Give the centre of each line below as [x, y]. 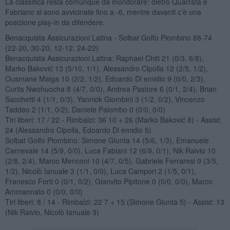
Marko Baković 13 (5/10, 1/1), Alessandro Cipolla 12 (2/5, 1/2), [106, 68]
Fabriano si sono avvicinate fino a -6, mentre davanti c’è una [103, 12]
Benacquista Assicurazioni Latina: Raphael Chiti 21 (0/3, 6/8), [104, 58]
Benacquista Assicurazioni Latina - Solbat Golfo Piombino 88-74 [108, 37]
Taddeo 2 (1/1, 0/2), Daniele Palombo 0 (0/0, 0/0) [85, 109]
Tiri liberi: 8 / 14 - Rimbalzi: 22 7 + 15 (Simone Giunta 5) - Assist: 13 [114, 202]
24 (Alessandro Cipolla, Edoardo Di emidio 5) [78, 130]
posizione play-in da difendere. [55, 22]
